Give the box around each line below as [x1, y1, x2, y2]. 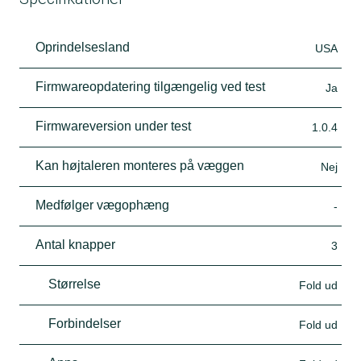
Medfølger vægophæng [35, 197, 169, 212]
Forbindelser [48, 316, 121, 330]
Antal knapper [35, 237, 115, 251]
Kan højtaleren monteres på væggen [35, 158, 244, 172]
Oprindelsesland [35, 39, 130, 54]
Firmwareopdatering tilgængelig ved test [35, 79, 265, 93]
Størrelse [48, 276, 101, 291]
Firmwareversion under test [35, 118, 191, 133]
